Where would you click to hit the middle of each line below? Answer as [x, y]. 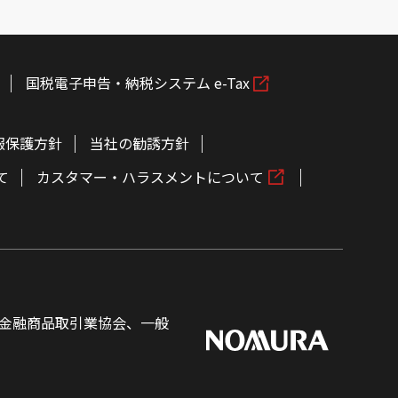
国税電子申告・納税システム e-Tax [137, 83]
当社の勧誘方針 [140, 143]
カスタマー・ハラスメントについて [150, 176]
